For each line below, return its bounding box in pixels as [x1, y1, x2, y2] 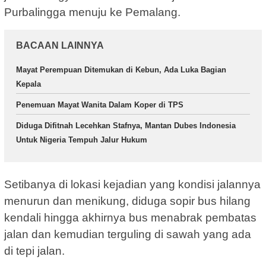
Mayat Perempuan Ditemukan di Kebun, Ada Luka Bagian [16, 65, 226, 75]
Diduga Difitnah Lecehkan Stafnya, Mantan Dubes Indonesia [16, 121, 236, 131]
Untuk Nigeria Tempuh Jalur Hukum [16, 135, 147, 145]
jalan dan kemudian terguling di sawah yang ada [4, 227, 251, 240]
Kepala [16, 80, 41, 89]
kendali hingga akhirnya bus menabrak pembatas [4, 211, 256, 224]
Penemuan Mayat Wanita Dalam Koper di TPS [16, 100, 183, 110]
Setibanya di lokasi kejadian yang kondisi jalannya [4, 178, 261, 191]
